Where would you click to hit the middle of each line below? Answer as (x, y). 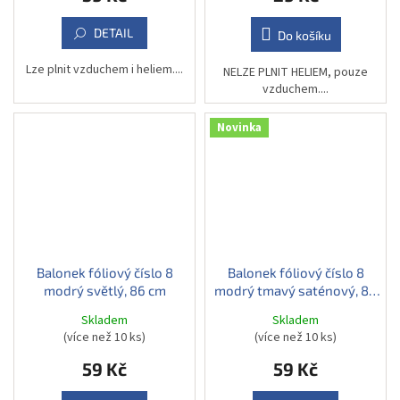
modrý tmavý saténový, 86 (296, 290)
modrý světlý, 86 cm (104, 290)
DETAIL (113, 32)
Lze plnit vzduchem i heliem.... (104, 69)
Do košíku (304, 35)
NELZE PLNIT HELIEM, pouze (296, 72)
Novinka (239, 127)
